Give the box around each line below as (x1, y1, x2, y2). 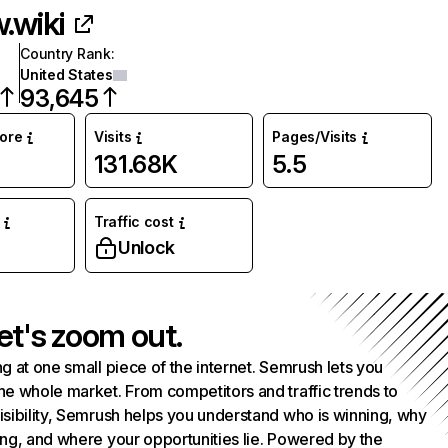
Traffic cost (93, 213, 174, 230)
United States (20, 66, 113, 83)
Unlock (117, 237, 175, 258)
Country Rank (20, 45, 111, 62)
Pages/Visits (272, 128, 358, 145)
